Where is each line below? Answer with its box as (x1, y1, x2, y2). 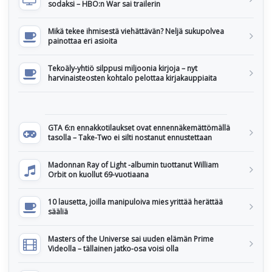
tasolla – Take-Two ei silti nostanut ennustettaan (48, 132, 212, 143)
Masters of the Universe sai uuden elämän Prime (48, 234, 214, 245)
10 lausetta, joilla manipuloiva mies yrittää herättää (48, 197, 223, 208)
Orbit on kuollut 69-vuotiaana (48, 169, 149, 180)
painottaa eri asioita (48, 36, 117, 47)
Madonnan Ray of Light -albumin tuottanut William (48, 160, 219, 171)
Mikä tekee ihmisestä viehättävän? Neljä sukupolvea (48, 26, 224, 37)
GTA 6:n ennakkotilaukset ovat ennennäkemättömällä (48, 123, 230, 134)
